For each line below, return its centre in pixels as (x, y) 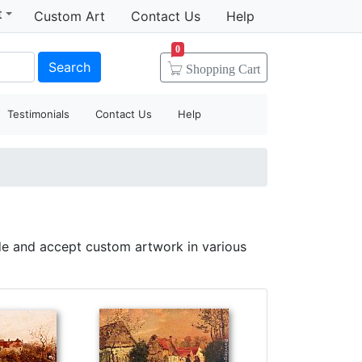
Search (69, 67)
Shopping (212, 69)
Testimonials (39, 114)
